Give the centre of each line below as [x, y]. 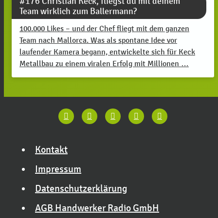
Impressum [58, 169]
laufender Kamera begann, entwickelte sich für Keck [107, 52]
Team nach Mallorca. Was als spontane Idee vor [98, 40]
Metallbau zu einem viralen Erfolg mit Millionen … [104, 63]
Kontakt [51, 149]
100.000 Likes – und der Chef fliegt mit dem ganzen [104, 28]
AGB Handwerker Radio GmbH [97, 208]
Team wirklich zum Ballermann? [78, 11]
